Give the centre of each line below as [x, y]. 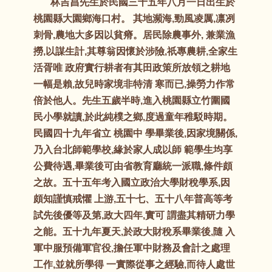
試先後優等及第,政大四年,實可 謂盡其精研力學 [134, 216]
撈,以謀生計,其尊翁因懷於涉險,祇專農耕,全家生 [135, 52]
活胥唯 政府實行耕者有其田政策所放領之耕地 [132, 68]
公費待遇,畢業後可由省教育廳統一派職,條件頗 [133, 166]
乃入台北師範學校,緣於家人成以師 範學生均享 [133, 150]
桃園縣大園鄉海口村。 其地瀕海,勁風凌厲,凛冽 [134, 19]
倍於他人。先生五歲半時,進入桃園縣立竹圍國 [132, 101]
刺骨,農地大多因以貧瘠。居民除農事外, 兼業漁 [134, 35]
